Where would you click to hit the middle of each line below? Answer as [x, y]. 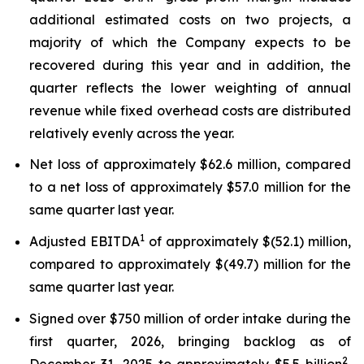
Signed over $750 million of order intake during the [190, 318]
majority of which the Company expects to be [190, 42]
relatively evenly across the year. [132, 133]
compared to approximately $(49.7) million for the [190, 264]
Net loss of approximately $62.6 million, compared [190, 165]
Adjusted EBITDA [84, 241]
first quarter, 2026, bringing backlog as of [190, 341]
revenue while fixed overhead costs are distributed [190, 110]
